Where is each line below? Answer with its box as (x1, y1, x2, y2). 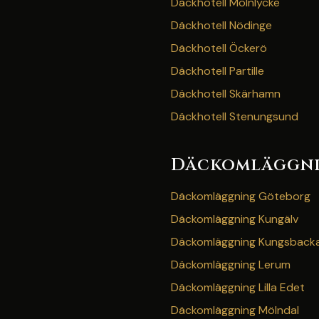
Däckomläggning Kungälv (171, 211, 298, 226)
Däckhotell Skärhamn (171, 86, 281, 101)
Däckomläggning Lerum (171, 257, 291, 272)
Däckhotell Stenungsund (171, 109, 298, 124)
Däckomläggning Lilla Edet (171, 280, 305, 295)
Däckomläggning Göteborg (171, 189, 310, 204)
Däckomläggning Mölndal (171, 303, 299, 318)
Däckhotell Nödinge (171, 18, 272, 33)
